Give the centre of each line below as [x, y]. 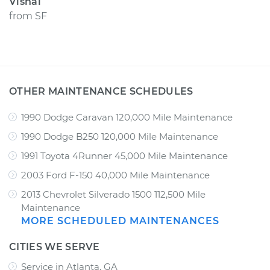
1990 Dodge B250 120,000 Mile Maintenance [120, 137]
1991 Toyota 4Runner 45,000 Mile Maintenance [124, 156]
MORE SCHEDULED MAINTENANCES [120, 221]
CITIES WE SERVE [55, 247]
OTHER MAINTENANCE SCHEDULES [101, 91]
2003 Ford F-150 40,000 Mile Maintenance [115, 175]
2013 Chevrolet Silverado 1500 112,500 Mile [113, 194]
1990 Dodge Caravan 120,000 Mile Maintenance [127, 117]
